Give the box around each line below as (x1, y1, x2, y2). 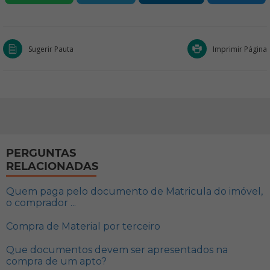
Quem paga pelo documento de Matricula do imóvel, (6, 186, 263, 197)
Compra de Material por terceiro (6, 221, 160, 232)
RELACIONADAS (6, 160, 98, 173)
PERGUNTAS (6, 146, 76, 160)
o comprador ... (6, 197, 76, 209)
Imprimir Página (213, 43, 267, 54)
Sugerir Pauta (28, 43, 74, 54)
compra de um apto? (6, 256, 107, 267)
